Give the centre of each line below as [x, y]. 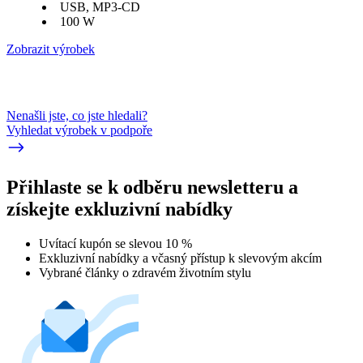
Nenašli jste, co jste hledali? [77, 115]
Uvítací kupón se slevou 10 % [115, 243]
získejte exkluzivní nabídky [120, 209]
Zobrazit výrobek [51, 49]
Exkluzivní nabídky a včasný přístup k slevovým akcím [180, 258]
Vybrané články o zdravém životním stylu [145, 272]
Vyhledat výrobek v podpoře [79, 130]
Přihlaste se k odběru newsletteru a [152, 187]
